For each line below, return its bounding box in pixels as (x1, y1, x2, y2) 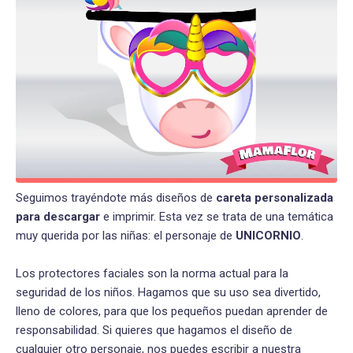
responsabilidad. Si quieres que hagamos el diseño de (16, 323, 292, 338)
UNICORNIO (236, 229, 301, 243)
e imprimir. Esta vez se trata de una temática (100, 210, 333, 225)
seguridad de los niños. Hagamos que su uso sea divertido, (16, 285, 321, 300)
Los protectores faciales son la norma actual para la (16, 266, 288, 281)
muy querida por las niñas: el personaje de (16, 229, 236, 243)
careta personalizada (216, 191, 333, 206)
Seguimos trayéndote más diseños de (16, 191, 216, 206)
